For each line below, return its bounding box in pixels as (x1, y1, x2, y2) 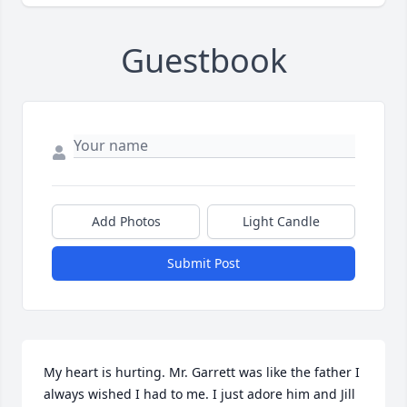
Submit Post (167, 254, 240, 273)
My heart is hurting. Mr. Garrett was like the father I (44, 363, 360, 382)
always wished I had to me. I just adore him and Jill (44, 385, 355, 403)
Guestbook (120, 38, 287, 84)
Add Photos (91, 213, 161, 231)
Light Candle (243, 213, 320, 231)
